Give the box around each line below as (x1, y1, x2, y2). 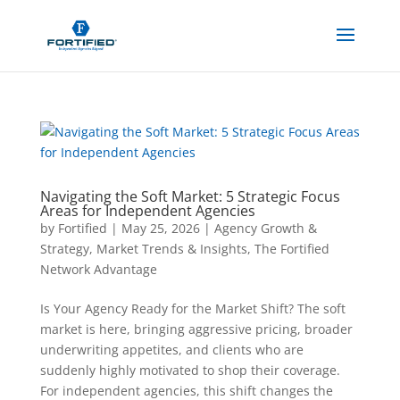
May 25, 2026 (121, 220, 200, 237)
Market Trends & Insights (96, 240, 247, 257)
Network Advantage (39, 261, 157, 278)
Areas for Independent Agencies (39, 201, 255, 221)
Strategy (39, 240, 89, 257)
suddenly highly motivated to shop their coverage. (39, 362, 340, 379)
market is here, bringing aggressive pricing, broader (39, 321, 353, 337)
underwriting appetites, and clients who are (39, 341, 304, 358)
